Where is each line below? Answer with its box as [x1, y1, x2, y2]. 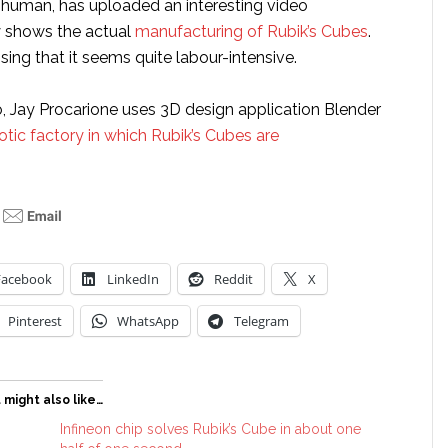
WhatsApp [117, 312, 179, 330]
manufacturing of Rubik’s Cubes [135, 22, 368, 41]
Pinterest [8, 312, 62, 330]
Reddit [214, 270, 253, 288]
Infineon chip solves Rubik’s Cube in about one [60, 421, 362, 437]
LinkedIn [107, 270, 159, 288]
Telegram [234, 312, 289, 330]
